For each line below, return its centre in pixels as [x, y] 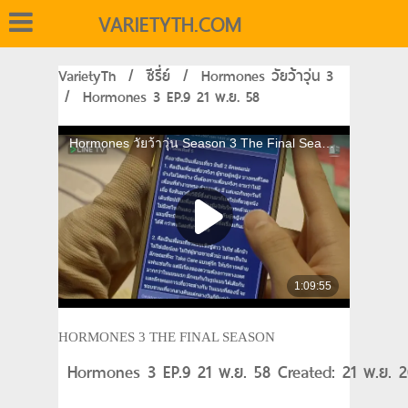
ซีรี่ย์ [158, 76]
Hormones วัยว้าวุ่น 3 [267, 76]
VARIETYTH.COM [170, 25]
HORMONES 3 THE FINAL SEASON [167, 337]
